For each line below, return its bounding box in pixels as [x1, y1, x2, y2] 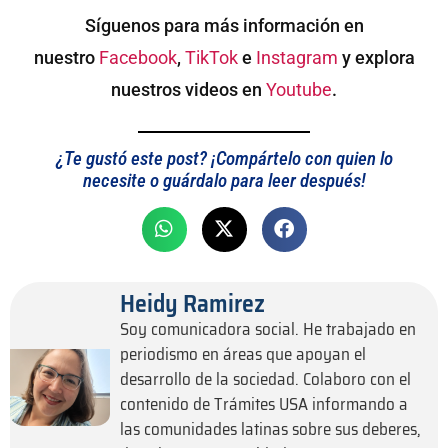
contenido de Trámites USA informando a [120, 390, 408, 417]
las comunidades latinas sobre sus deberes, [120, 415, 421, 442]
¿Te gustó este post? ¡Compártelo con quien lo [55, 146, 393, 170]
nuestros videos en [111, 79, 266, 100]
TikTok [184, 47, 238, 68]
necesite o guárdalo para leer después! [82, 168, 366, 192]
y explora [337, 47, 415, 68]
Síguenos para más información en [84, 15, 364, 36]
